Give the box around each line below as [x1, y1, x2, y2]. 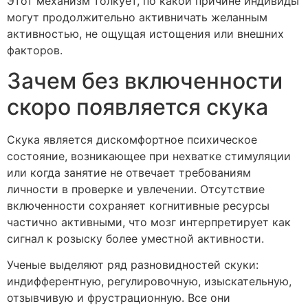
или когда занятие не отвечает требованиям [7, 166, 251, 180]
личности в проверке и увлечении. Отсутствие [7, 182, 265, 197]
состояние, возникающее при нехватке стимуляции [7, 149, 291, 164]
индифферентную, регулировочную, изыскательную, [7, 274, 291, 289]
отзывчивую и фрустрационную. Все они [7, 291, 230, 305]
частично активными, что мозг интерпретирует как [7, 215, 291, 230]
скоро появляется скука [7, 93, 268, 121]
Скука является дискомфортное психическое [7, 133, 257, 147]
